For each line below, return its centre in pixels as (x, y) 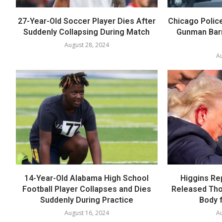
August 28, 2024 (86, 45)
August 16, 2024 (86, 213)
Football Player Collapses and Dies (86, 189)
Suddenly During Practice (86, 200)
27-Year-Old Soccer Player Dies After (86, 21)
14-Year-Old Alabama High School (87, 178)
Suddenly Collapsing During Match (87, 32)
